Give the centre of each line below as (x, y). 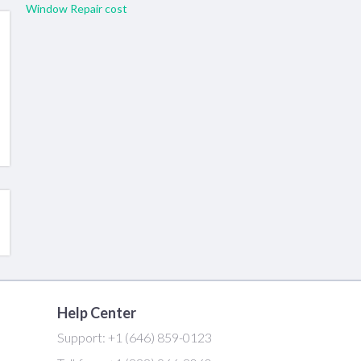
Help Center (97, 312)
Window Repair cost (77, 9)
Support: (83, 337)
